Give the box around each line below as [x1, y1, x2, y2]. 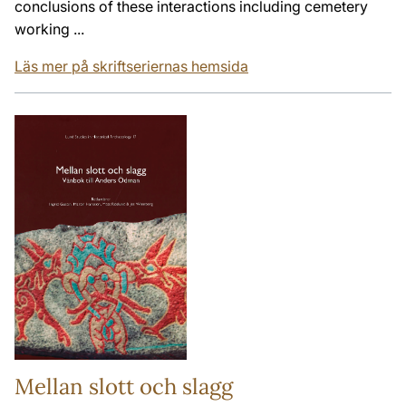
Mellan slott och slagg [14, 372, 233, 401]
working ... [14, 19, 84, 38]
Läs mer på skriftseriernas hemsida [14, 56, 248, 75]
